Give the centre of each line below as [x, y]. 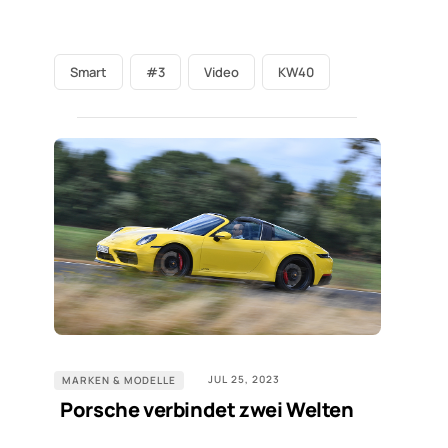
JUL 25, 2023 [243, 378]
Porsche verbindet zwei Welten [207, 409]
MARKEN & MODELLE [118, 379]
